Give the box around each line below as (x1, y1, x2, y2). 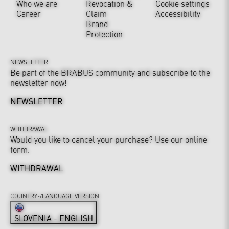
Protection (86, 28, 123, 40)
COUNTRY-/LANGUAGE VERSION (10, 192, 99, 200)
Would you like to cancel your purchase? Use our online (10, 133, 207, 145)
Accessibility (155, 8, 200, 19)
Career (16, 8, 41, 19)
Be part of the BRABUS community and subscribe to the (10, 66, 210, 78)
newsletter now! (10, 77, 67, 88)
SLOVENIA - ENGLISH (14, 212, 93, 224)
